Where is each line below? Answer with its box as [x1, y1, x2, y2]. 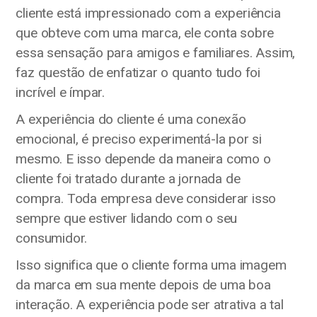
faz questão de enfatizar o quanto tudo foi [16, 64, 260, 81]
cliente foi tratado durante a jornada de [16, 171, 241, 188]
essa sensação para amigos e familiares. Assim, [16, 45, 296, 62]
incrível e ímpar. [16, 84, 105, 101]
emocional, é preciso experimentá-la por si [16, 131, 262, 148]
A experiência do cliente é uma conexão [16, 111, 246, 128]
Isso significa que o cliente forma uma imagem [16, 257, 287, 274]
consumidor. [16, 230, 88, 247]
